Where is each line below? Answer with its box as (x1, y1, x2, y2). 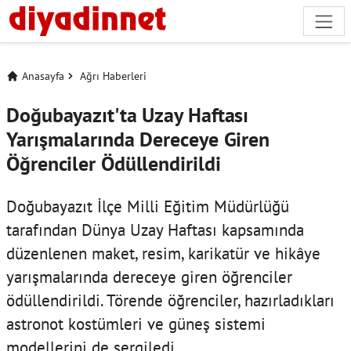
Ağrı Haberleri (80, 68, 147, 83)
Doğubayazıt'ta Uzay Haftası (6, 101, 249, 128)
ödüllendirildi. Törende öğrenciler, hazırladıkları (6, 288, 335, 311)
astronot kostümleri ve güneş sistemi (6, 312, 266, 335)
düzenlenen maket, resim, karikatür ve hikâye (6, 241, 320, 264)
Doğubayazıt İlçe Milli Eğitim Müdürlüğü (6, 194, 289, 217)
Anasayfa (22, 68, 64, 83)
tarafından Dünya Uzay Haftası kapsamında (6, 218, 304, 241)
